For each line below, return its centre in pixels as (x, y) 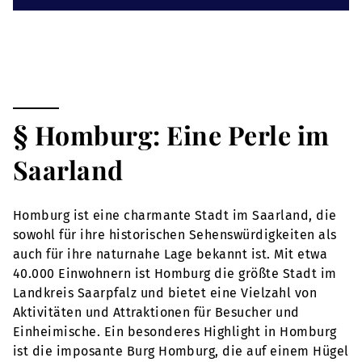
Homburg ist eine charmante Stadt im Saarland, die (175, 216)
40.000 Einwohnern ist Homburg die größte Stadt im (175, 274)
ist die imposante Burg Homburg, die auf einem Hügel (181, 351)
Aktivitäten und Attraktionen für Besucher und (156, 313)
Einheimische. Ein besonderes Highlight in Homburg (175, 332)
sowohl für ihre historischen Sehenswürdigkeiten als (175, 235)
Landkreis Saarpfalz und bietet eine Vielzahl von (165, 293)
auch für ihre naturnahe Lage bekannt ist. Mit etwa (170, 255)
